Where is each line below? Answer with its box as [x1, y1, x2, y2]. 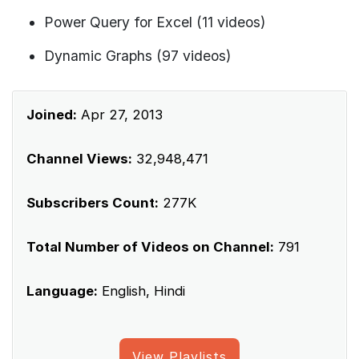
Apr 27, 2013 [77, 106, 163, 123]
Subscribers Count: [26, 194, 159, 211]
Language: [26, 282, 98, 299]
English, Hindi [98, 282, 185, 299]
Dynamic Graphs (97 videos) [44, 46, 231, 64]
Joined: [26, 106, 77, 123]
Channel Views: [26, 150, 132, 167]
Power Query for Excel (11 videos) [44, 13, 265, 30]
